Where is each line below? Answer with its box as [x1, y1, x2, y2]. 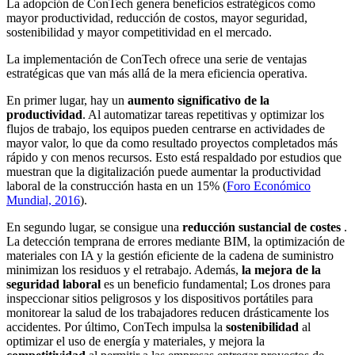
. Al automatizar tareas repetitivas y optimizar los [82, 107, 324, 121]
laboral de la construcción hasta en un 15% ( [6, 178, 227, 193]
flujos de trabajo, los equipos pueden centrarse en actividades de [6, 121, 325, 136]
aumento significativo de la [128, 93, 269, 107]
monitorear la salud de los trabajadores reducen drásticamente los [6, 305, 329, 319]
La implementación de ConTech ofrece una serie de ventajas [6, 52, 307, 66]
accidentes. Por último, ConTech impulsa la [6, 319, 226, 334]
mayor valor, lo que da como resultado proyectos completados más [6, 136, 338, 150]
